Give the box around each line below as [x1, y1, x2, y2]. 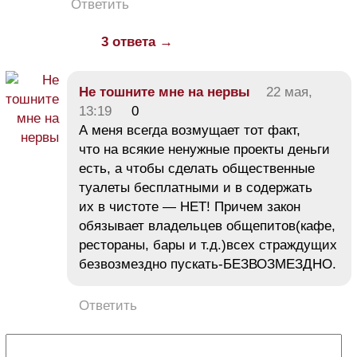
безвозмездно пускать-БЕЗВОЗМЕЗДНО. [79, 256, 336, 272]
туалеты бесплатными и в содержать [79, 179, 312, 195]
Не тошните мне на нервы [79, 84, 250, 100]
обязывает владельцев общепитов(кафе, [79, 218, 335, 233]
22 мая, [266, 84, 312, 100]
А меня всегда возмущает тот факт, [79, 122, 300, 138]
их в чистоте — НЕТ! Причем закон [79, 198, 300, 214]
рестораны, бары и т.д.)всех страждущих [79, 237, 337, 253]
